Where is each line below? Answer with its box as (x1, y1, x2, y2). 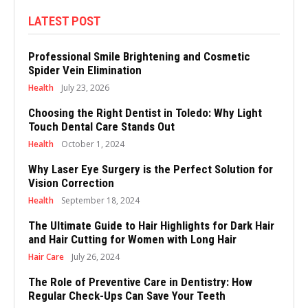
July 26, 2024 (71, 250, 120, 263)
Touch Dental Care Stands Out (28, 119, 175, 133)
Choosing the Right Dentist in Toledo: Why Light (28, 105, 262, 120)
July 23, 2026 (61, 81, 109, 93)
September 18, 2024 (61, 194, 140, 206)
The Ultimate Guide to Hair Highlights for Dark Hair (28, 218, 274, 232)
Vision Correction (28, 175, 114, 190)
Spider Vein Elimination (28, 63, 142, 77)
